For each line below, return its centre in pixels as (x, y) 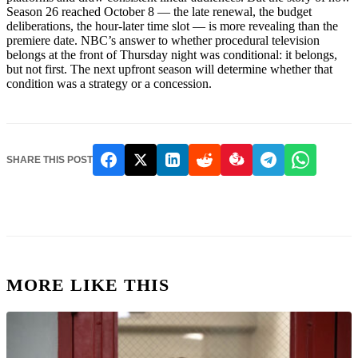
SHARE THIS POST (50, 159)
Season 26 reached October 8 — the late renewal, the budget (159, 11)
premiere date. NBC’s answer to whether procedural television (163, 40)
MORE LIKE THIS (88, 285)
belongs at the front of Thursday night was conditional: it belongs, (172, 54)
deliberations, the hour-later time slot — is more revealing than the (172, 26)
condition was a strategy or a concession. (109, 83)
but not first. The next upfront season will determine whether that (169, 69)
